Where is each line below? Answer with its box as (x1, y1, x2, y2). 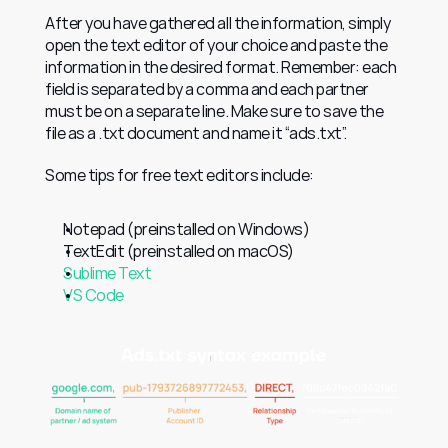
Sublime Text (63, 262, 152, 285)
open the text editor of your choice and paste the (45, 34, 388, 57)
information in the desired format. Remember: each (45, 56, 397, 79)
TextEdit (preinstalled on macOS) (63, 240, 294, 263)
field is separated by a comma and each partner (45, 78, 369, 101)
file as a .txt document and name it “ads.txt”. (45, 122, 347, 145)
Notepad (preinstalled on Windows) (63, 218, 310, 241)
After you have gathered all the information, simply (45, 12, 391, 35)
